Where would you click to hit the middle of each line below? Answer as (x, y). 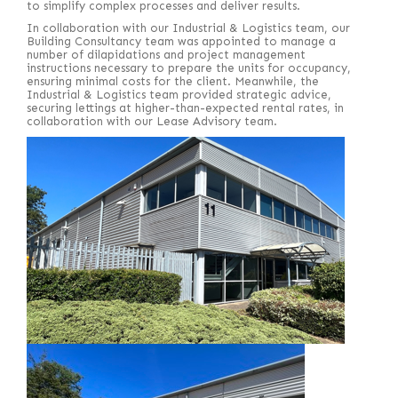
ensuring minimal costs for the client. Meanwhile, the (173, 81)
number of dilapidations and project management (166, 55)
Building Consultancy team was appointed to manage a (181, 41)
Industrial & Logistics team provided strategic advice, (179, 95)
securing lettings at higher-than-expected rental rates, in (185, 108)
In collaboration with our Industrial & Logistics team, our (188, 28)
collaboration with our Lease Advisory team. (152, 121)
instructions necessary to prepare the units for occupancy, (189, 68)
